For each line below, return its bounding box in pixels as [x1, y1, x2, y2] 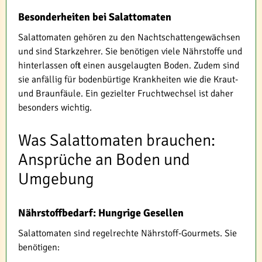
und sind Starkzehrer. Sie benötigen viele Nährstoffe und [18, 46, 242, 58]
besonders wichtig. [18, 102, 92, 114]
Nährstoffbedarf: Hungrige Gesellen [18, 206, 184, 220]
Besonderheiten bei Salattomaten [18, 11, 171, 24]
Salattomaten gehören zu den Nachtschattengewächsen [18, 32, 240, 44]
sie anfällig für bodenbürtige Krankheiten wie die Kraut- [18, 74, 238, 86]
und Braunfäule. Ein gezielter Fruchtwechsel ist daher [18, 88, 233, 100]
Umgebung [18, 169, 94, 189]
